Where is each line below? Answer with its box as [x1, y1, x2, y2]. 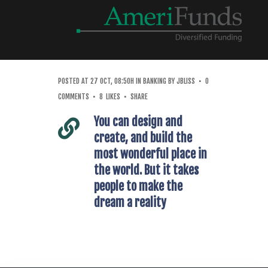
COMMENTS [58, 92, 89, 101]
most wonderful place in [94, 147, 207, 162]
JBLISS [176, 77, 195, 86]
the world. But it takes [94, 163, 199, 178]
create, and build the [94, 130, 192, 145]
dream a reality [94, 195, 166, 210]
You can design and [94, 114, 182, 129]
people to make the [94, 179, 182, 194]
